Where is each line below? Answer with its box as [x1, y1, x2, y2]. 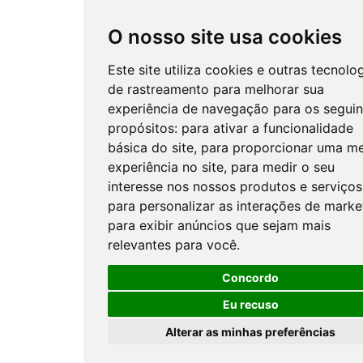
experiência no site [108, 159, 224, 175]
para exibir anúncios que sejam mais [108, 217, 331, 233]
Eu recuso [222, 297, 279, 311]
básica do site [108, 139, 194, 156]
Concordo [222, 270, 279, 284]
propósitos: [108, 120, 181, 136]
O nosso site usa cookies [108, 25, 342, 49]
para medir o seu [231, 159, 335, 175]
